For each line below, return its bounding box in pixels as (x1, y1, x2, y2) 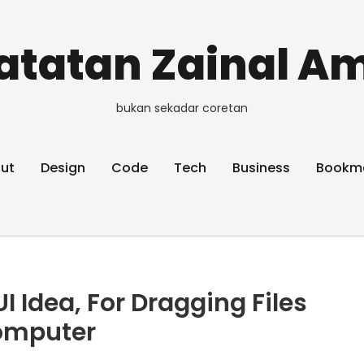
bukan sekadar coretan (116, 100, 248, 116)
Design (41, 158, 85, 177)
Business (232, 158, 290, 177)
